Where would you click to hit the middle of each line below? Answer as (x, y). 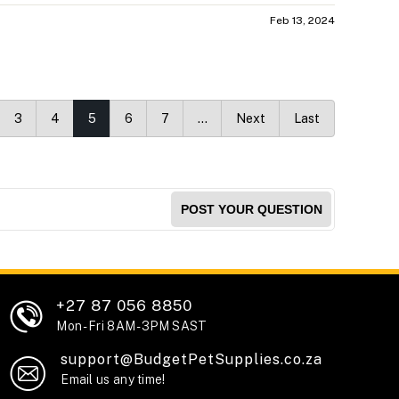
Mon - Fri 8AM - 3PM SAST (132, 326)
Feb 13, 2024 (302, 21)
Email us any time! (113, 380)
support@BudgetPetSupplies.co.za (192, 360)
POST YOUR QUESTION (251, 210)
